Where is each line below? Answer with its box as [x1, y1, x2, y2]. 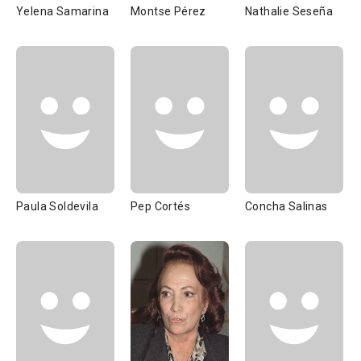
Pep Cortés [131, 200, 190, 213]
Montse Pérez [131, 5, 206, 18]
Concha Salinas [245, 200, 328, 213]
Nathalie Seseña [245, 5, 333, 18]
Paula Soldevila [16, 200, 98, 213]
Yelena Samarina [16, 5, 109, 18]
